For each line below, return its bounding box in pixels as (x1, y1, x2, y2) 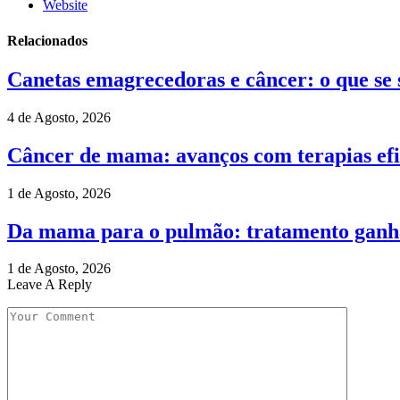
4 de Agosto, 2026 (7, 109, 111, 125)
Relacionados (7, 32, 87, 48)
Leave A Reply (7, 277, 92, 293)
